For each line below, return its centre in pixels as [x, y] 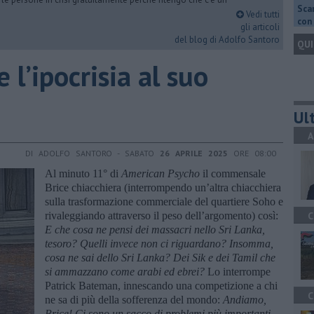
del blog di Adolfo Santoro [227, 40]
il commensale [233, 173]
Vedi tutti [262, 14]
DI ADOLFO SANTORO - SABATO [93, 153]
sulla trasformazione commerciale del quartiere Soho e [164, 201]
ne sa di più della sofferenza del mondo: [134, 299]
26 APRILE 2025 [194, 153]
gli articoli [260, 27]
